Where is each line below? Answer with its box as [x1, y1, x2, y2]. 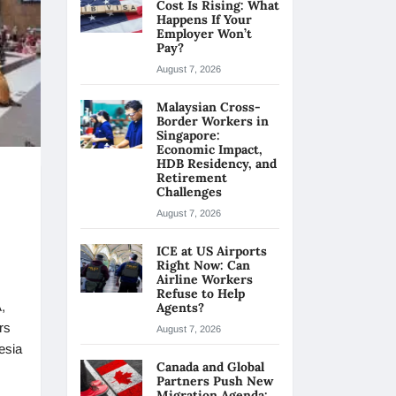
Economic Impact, [156, 141, 263, 157]
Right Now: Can [156, 257, 250, 273]
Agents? [156, 300, 208, 316]
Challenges [156, 184, 222, 200]
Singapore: [156, 127, 220, 143]
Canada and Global [156, 359, 264, 375]
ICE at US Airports [156, 243, 267, 259]
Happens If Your [156, 11, 252, 27]
